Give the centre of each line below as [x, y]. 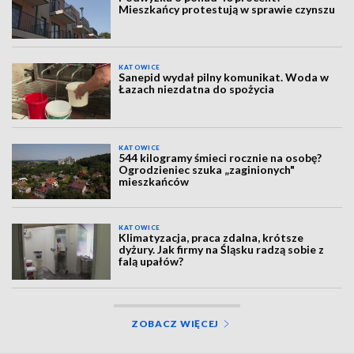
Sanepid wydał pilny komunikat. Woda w [224, 77]
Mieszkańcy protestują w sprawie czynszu [227, 9]
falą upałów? [151, 262]
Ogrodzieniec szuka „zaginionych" [207, 169]
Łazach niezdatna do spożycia [197, 89]
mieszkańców [154, 181]
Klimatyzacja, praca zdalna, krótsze [211, 238]
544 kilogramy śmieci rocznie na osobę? [220, 157]
